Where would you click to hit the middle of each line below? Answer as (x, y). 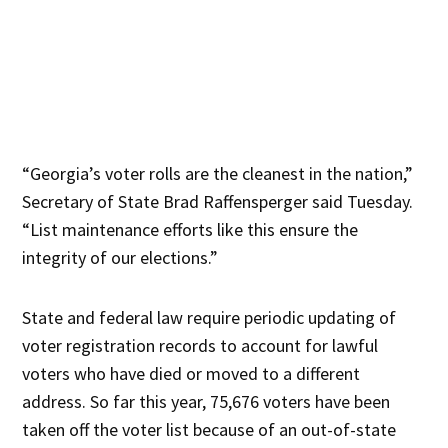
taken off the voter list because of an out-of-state (209, 430)
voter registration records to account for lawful (200, 346)
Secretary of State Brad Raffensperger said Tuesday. (218, 202)
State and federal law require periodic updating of (209, 318)
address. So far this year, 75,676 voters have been (206, 402)
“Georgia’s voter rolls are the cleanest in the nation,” (218, 174)
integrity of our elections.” (120, 258)
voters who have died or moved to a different (191, 374)
